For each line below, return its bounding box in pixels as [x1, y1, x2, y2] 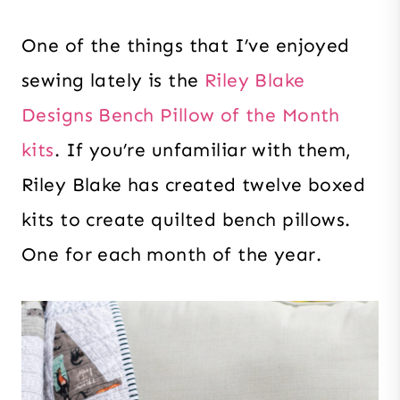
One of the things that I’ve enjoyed [21, 33, 350, 57]
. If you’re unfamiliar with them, [54, 137, 352, 162]
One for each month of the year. [21, 242, 322, 266]
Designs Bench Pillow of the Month [21, 103, 340, 127]
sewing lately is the [21, 68, 204, 92]
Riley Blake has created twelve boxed [21, 172, 366, 196]
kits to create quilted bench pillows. [21, 207, 351, 231]
